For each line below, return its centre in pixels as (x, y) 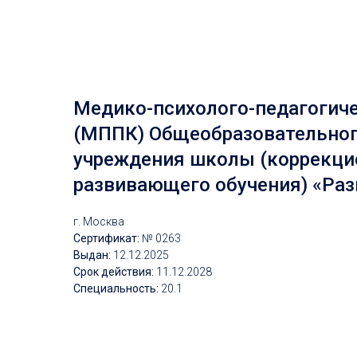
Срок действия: (115, 272)
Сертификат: (106, 238)
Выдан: (92, 255)
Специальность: (117, 288)
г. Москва (99, 222)
